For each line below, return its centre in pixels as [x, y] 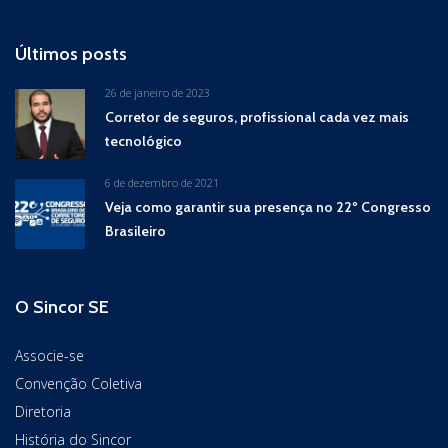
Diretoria [43, 411]
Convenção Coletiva [78, 383]
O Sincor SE [62, 306]
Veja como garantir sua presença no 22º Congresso [268, 206]
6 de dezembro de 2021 [162, 182]
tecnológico [143, 140]
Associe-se [49, 355]
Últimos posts [71, 53]
